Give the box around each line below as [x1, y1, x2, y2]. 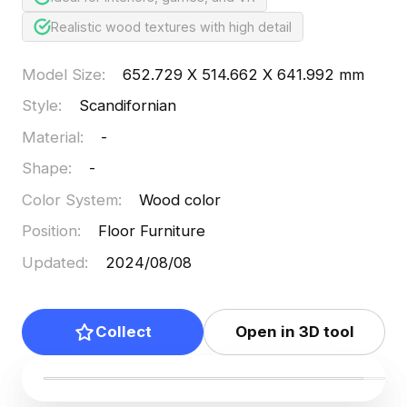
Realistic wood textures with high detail [51, 18, 293, 35]
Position [21, 222, 77, 241]
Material [21, 127, 80, 146]
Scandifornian [79, 96, 177, 115]
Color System [21, 190, 118, 209]
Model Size [21, 65, 102, 84]
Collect [94, 323, 152, 342]
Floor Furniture [98, 222, 206, 241]
